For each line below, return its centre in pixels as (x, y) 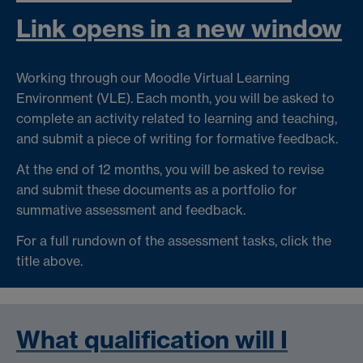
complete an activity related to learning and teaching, (177, 119)
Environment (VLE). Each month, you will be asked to (175, 98)
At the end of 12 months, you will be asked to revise (170, 170)
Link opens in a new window (179, 29)
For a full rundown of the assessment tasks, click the (174, 240)
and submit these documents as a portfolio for (156, 190)
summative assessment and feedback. (131, 210)
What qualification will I (152, 339)
